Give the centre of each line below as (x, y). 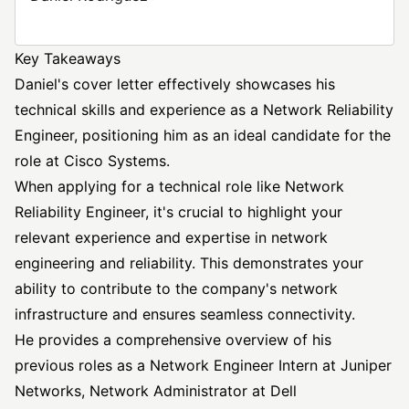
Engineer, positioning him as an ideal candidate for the (203, 135)
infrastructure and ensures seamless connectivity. (185, 314)
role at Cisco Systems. (92, 161)
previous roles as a (82, 365)
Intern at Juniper (333, 365)
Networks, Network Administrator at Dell (156, 391)
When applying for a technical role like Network (179, 186)
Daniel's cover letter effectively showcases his (175, 84)
